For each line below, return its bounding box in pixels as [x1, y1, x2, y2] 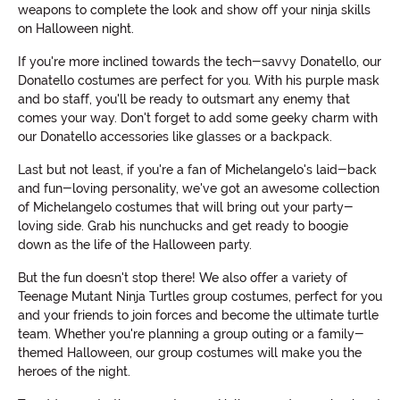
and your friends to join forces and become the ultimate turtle [18, 308, 379, 323]
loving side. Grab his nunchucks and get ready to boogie [18, 219, 348, 234]
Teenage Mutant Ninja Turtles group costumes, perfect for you [18, 289, 382, 304]
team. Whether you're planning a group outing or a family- [18, 327, 364, 342]
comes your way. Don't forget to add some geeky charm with [18, 111, 378, 126]
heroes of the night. [18, 364, 130, 379]
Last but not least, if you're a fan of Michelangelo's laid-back [18, 162, 377, 178]
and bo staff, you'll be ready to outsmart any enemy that [18, 92, 350, 107]
